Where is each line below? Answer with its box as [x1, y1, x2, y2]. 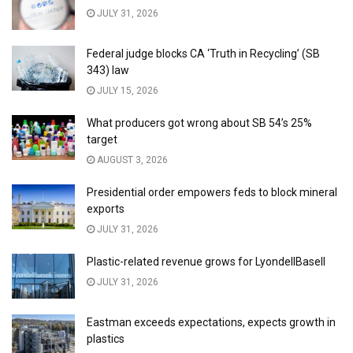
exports [87, 202, 124, 215]
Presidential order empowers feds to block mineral [87, 185, 337, 199]
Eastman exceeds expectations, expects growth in [87, 315, 336, 329]
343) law [87, 63, 129, 76]
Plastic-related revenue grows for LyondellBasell [87, 255, 325, 268]
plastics [87, 332, 127, 345]
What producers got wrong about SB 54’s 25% [87, 116, 312, 129]
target [87, 132, 117, 146]
